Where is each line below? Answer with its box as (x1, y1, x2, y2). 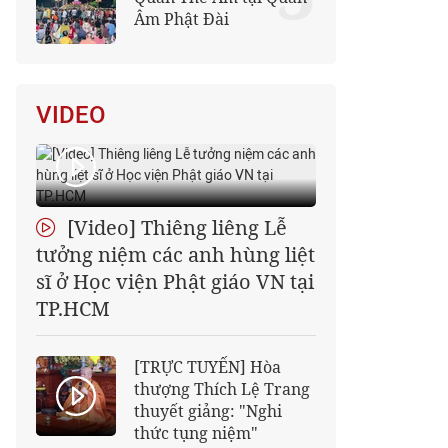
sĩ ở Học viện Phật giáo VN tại (36, 268, 314, 295)
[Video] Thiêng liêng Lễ (62, 214, 287, 241)
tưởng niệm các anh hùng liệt (36, 241, 315, 268)
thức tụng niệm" (134, 422, 258, 444)
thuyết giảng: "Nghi (134, 400, 282, 422)
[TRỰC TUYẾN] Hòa (134, 356, 281, 378)
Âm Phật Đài (134, 8, 229, 30)
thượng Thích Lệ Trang (134, 378, 310, 400)
